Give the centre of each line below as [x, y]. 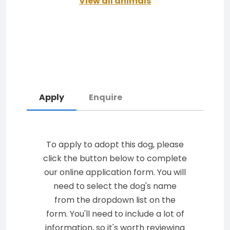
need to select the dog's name [115, 186]
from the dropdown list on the [115, 200]
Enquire [106, 97]
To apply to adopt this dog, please [115, 145]
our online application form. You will [115, 172]
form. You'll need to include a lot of [115, 214]
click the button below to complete [115, 158]
